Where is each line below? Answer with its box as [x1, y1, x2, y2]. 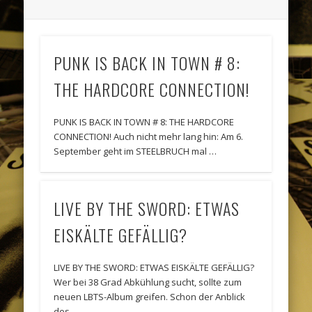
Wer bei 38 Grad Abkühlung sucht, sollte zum [54, 275, 242, 288]
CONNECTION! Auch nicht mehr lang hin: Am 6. [54, 130, 244, 143]
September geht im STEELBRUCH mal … [54, 145, 217, 158]
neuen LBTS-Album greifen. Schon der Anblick [54, 290, 246, 303]
